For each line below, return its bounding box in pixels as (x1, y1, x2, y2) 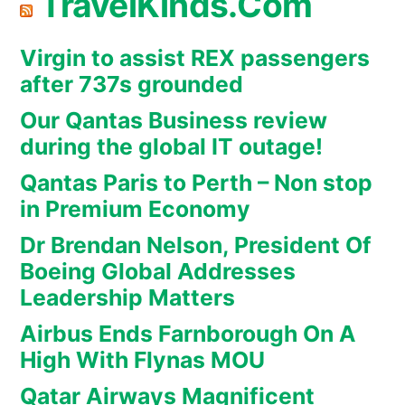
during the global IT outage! (20, 133, 323, 161)
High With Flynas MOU (20, 346, 265, 374)
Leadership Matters (20, 284, 235, 312)
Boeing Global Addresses (20, 258, 296, 286)
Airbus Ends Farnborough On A (20, 320, 356, 348)
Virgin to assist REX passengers (20, 44, 370, 72)
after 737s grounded (20, 71, 243, 99)
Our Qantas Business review (20, 107, 327, 135)
